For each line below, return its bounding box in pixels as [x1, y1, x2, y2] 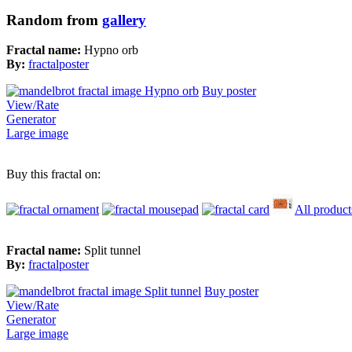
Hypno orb [84, 43, 138, 57]
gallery [102, 11, 146, 28]
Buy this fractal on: [6, 167, 101, 181]
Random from [6, 11, 102, 28]
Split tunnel [84, 244, 141, 258]
